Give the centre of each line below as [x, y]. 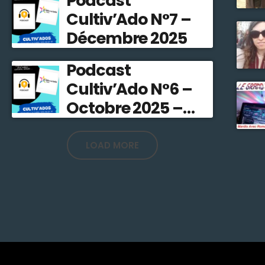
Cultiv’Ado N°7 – [129, 19]
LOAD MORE [112, 145]
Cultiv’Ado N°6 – [129, 89]
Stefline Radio [118, 127]
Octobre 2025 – [125, 108]
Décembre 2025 [127, 38]
